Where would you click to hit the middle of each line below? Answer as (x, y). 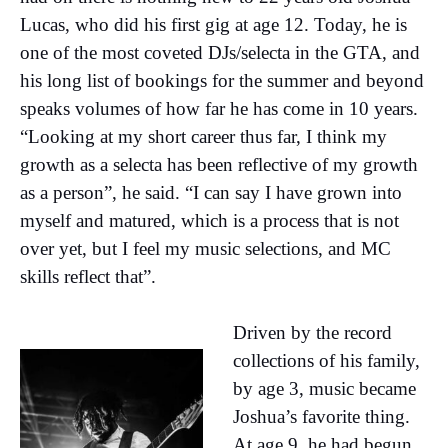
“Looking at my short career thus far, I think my (203, 136)
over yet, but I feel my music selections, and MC (205, 248)
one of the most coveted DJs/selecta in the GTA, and (220, 52)
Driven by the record (312, 332)
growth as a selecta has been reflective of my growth (219, 164)
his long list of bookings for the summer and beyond (222, 80)
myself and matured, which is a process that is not (209, 220)
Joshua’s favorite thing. (321, 416)
